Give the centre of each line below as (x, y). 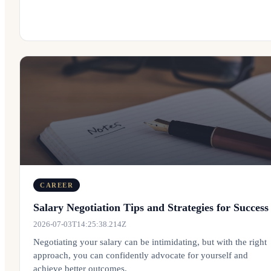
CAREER (57, 185)
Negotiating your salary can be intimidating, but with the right (150, 242)
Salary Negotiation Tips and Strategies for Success (151, 207)
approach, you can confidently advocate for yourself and (141, 255)
